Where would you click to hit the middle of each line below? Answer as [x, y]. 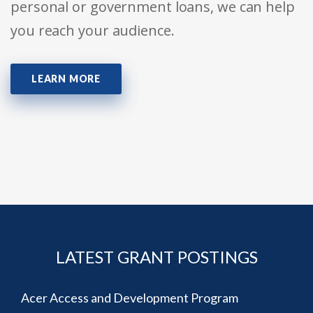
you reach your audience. [93, 31]
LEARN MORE [66, 79]
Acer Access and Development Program [130, 298]
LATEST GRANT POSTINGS [156, 257]
